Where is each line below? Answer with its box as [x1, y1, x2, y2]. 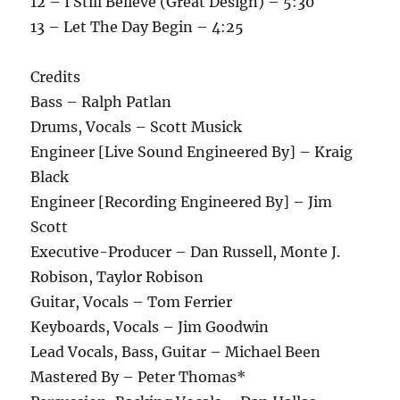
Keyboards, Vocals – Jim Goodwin [30, 317, 270, 336]
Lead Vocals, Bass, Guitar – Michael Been [30, 342, 321, 361]
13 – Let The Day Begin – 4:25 [30, 17, 245, 36]
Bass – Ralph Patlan [30, 92, 172, 111]
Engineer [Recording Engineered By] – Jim [30, 192, 333, 211]
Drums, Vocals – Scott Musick [30, 117, 243, 136]
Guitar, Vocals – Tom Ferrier [30, 292, 233, 311]
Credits [30, 67, 81, 86]
